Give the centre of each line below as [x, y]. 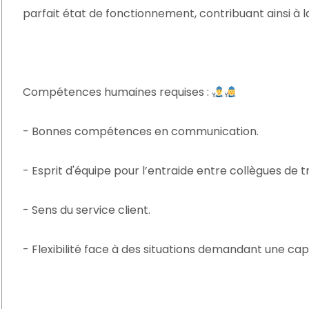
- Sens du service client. [87, 210]
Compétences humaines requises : [117, 92]
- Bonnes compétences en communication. [141, 131]
